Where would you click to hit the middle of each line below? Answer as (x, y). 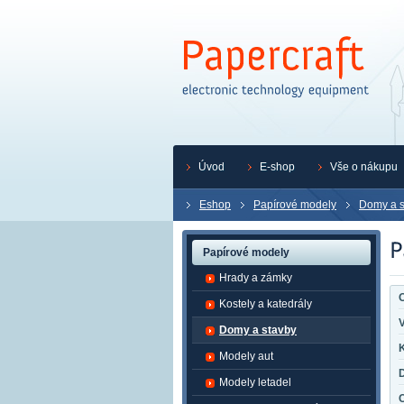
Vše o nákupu (364, 167)
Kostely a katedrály (266, 304)
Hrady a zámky (256, 278)
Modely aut (246, 356)
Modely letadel (255, 382)
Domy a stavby (258, 330)
